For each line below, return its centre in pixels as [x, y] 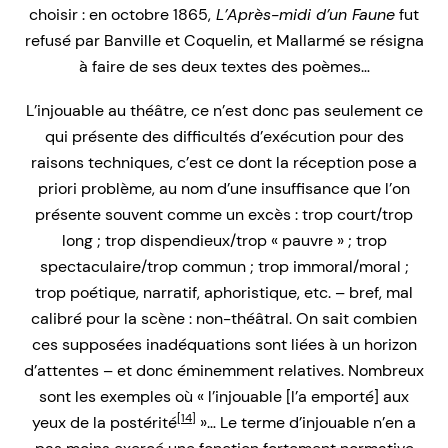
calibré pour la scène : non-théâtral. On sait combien [224, 318]
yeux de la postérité [104, 422]
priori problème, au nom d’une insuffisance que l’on [224, 188]
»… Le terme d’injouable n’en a [306, 422]
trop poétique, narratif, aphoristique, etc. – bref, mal [224, 292]
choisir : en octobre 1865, [120, 14]
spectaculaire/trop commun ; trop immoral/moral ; [224, 266]
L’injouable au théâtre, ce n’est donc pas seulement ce [224, 110]
